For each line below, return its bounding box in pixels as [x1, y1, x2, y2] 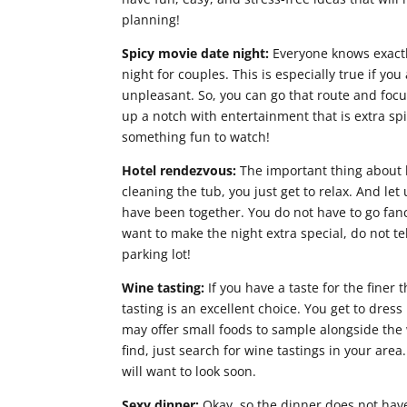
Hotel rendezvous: [122, 162, 241, 179]
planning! [122, 11, 181, 28]
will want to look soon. [122, 362, 257, 380]
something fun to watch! [122, 128, 271, 145]
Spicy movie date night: [122, 45, 273, 62]
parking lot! [122, 245, 192, 263]
